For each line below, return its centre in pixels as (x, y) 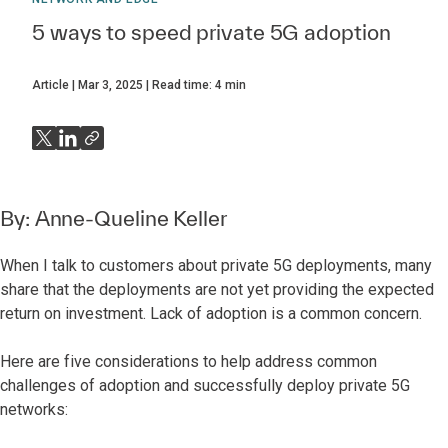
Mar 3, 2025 (110, 85)
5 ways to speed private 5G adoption (211, 32)
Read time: (183, 85)
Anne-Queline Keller (130, 218)
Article (50, 85)
